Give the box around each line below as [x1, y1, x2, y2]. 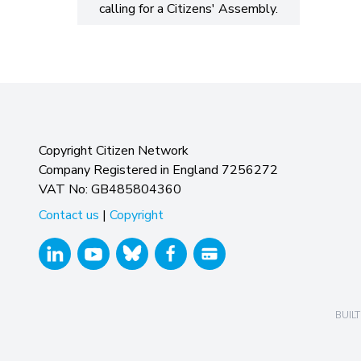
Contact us [39, 205, 99, 224]
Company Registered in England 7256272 [39, 160, 278, 179]
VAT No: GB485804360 [39, 180, 181, 198]
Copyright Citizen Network [39, 141, 189, 160]
